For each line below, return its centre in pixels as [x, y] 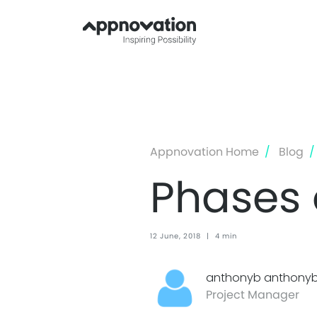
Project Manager [253, 294]
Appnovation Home [204, 152]
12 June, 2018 [175, 236]
